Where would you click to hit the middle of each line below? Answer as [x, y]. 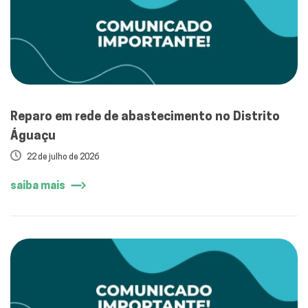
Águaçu [33, 135]
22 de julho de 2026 [63, 156]
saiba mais [38, 185]
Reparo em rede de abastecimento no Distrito [145, 115]
